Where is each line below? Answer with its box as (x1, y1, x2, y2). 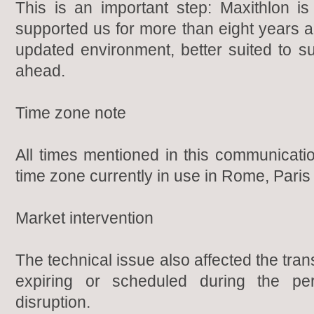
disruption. (15, 293, 90, 311)
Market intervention (15, 209, 153, 227)
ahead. (15, 62, 65, 80)
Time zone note (15, 104, 126, 122)
